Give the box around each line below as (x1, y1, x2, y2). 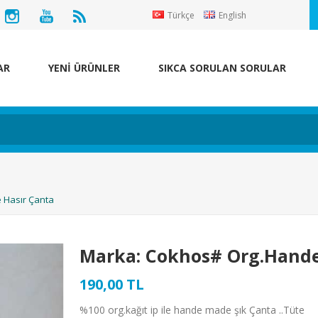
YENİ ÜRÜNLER (48, 61, 120, 75)
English (219, 9, 247, 21)
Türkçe (168, 9, 195, 21)
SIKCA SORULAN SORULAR (158, 61, 286, 75)
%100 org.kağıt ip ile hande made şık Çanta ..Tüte (79, 303, 305, 317)
